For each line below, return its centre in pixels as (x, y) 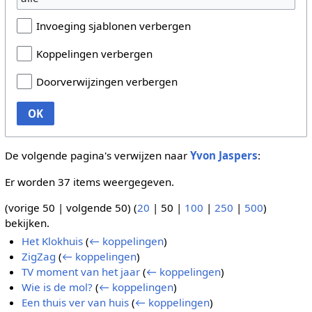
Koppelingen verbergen (94, 54)
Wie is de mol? (57, 287)
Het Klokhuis (53, 241)
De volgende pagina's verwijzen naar (97, 156)
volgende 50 (96, 207)
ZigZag (39, 257)
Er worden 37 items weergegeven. (89, 181)
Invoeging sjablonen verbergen (113, 26)
